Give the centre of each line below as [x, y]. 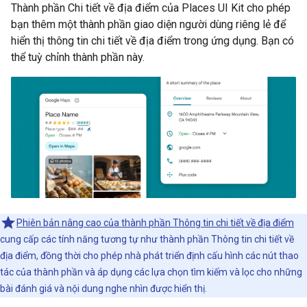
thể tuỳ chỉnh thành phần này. [78, 57]
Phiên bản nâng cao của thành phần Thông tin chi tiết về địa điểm [155, 222]
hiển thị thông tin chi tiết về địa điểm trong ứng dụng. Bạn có [152, 41]
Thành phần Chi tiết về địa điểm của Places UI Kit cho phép [151, 8]
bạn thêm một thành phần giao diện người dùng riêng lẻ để [148, 24]
